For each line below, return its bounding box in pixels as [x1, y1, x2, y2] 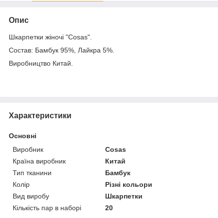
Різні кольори [105, 180, 153, 188]
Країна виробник [13, 157, 66, 165]
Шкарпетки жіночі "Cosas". [9, 33, 92, 41]
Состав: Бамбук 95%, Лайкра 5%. [9, 46, 114, 54]
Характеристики [9, 111, 72, 120]
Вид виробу [13, 192, 49, 200]
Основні [9, 131, 36, 140]
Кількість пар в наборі [13, 203, 81, 212]
